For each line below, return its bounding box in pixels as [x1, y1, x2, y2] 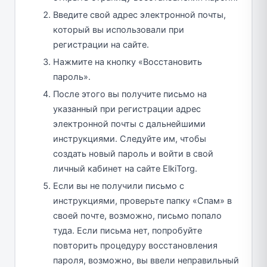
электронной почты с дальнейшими [53, 118, 206, 129]
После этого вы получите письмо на [53, 88, 207, 100]
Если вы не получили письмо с [53, 180, 184, 191]
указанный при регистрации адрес [53, 103, 201, 114]
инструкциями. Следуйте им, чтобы [53, 133, 206, 144]
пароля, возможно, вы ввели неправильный [53, 254, 239, 266]
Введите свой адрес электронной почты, [53, 9, 226, 20]
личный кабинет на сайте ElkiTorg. [53, 163, 197, 174]
